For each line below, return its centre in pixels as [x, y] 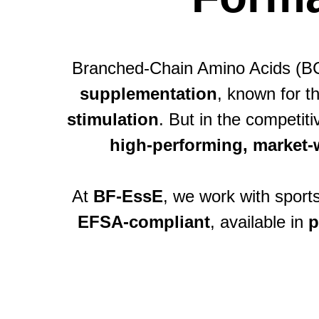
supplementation [148, 94]
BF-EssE [128, 196]
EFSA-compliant [143, 222]
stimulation [113, 119]
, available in [259, 222]
